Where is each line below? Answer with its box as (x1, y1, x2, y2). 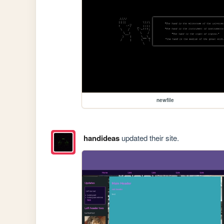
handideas (83, 132, 119, 144)
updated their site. (119, 132, 179, 143)
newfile (156, 96, 174, 104)
